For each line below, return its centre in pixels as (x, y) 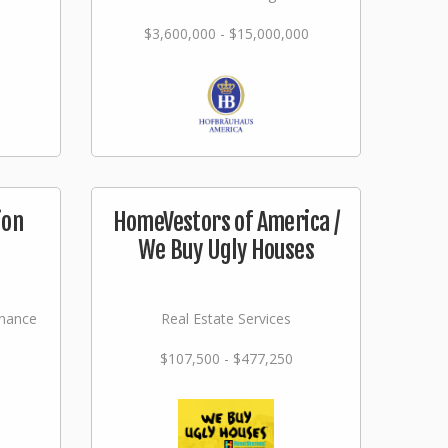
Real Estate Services (226, 318)
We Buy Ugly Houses (226, 250)
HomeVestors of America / (226, 222)
